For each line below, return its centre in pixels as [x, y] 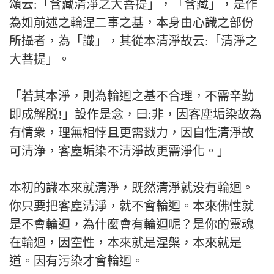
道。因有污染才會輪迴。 [76, 261]
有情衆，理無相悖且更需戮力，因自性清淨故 [131, 133]
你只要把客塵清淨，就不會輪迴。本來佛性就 [131, 206]
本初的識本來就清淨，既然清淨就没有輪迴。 [131, 188]
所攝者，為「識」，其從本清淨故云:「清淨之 [133, 41]
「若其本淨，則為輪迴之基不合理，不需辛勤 [131, 96]
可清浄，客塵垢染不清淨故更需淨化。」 [119, 151]
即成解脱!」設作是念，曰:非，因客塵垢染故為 [135, 114]
